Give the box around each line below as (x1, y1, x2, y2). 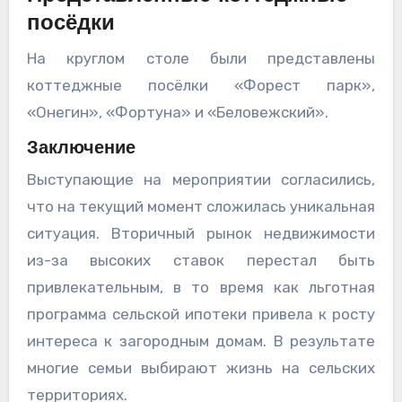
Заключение (26, 139, 135, 158)
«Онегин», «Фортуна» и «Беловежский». (26, 102, 328, 121)
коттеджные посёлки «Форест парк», (26, 75, 376, 94)
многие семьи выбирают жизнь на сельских (26, 359, 376, 378)
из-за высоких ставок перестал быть (26, 251, 376, 270)
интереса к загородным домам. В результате (26, 332, 376, 351)
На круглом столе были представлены (26, 48, 376, 67)
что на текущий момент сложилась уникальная (26, 197, 376, 216)
